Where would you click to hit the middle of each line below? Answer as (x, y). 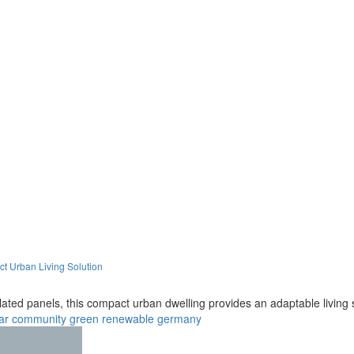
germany (179, 318)
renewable (128, 318)
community (39, 318)
